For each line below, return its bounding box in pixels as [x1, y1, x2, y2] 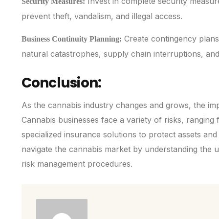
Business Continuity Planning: [21, 35, 122, 44]
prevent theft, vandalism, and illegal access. [21, 11, 182, 22]
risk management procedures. [21, 159, 132, 169]
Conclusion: [21, 73, 102, 93]
